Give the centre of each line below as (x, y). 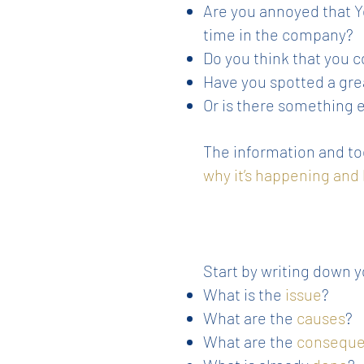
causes (321, 318)
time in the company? (278, 34)
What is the (244, 294)
